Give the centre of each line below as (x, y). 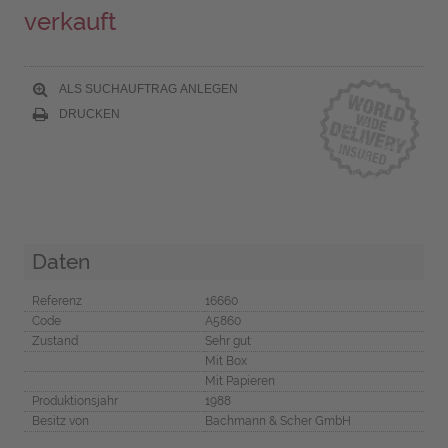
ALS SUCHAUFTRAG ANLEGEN (146, 88)
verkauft (69, 22)
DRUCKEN (87, 113)
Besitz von (60, 420)
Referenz (56, 300)
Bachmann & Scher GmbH (277, 420)
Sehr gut (227, 340)
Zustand (54, 340)
